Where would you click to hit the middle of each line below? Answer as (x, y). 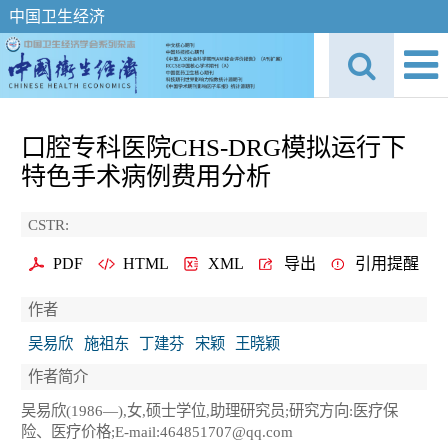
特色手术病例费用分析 (146, 176)
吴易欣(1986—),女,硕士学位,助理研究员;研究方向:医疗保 (209, 411)
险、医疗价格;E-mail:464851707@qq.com (157, 432)
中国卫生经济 (56, 16)
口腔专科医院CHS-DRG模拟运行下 (213, 147)
